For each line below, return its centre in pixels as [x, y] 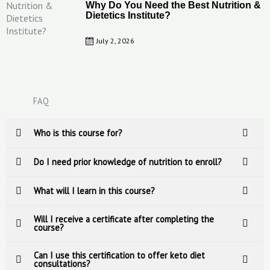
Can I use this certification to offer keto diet [119, 255]
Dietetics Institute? [128, 16]
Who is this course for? [78, 133]
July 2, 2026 [115, 40]
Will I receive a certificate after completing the [124, 219]
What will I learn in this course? [94, 190]
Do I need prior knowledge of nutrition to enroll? [128, 162]
